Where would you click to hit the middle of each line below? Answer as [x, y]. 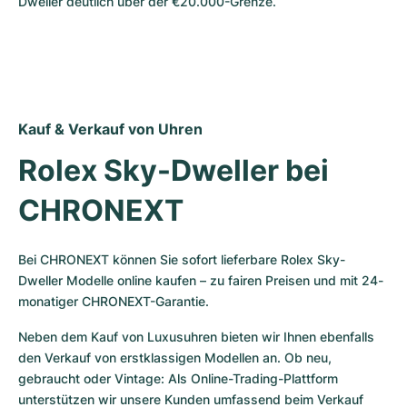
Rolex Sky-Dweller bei [174, 170]
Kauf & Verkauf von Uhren [110, 129]
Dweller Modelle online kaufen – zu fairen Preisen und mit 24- [201, 280]
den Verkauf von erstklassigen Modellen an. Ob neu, [175, 357]
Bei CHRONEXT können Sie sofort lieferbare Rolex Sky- [182, 259]
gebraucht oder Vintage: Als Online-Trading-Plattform [178, 378]
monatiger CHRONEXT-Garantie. [114, 301]
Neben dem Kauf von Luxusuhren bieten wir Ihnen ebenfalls [196, 336]
